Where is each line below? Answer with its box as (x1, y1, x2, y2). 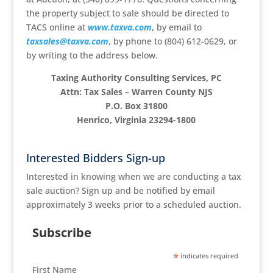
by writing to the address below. (26, 49, 158, 61)
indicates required (179, 251, 239, 260)
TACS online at (26, 21, 88, 33)
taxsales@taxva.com (26, 35, 108, 47)
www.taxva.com (87, 21, 152, 33)
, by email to (151, 21, 202, 33)
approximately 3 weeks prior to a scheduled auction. (26, 199, 241, 210)
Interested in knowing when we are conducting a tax (26, 171, 241, 182)
